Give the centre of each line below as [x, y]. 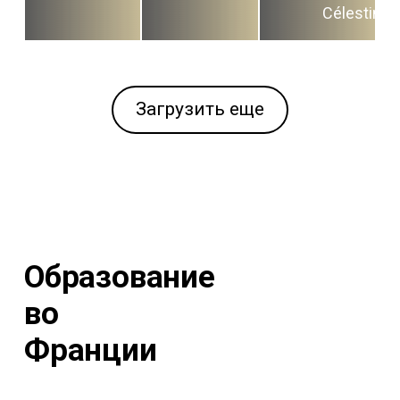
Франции [90, 350]
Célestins [356, 13]
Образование [119, 277]
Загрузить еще [200, 109]
